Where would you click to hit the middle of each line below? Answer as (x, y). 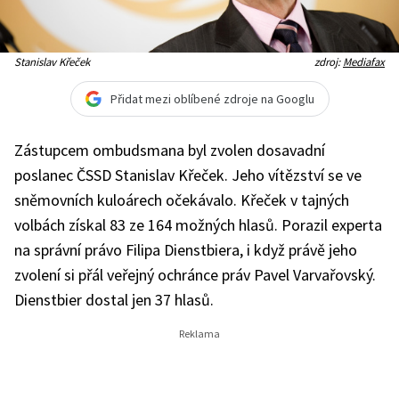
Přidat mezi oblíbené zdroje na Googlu (212, 99)
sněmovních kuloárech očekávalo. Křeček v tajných (182, 200)
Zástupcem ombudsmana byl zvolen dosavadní (170, 150)
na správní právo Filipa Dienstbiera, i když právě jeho (186, 250)
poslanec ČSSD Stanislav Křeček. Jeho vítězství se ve (188, 175)
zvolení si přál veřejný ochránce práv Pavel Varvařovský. (195, 275)
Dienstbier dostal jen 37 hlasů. (116, 300)
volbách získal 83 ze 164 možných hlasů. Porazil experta (198, 225)
